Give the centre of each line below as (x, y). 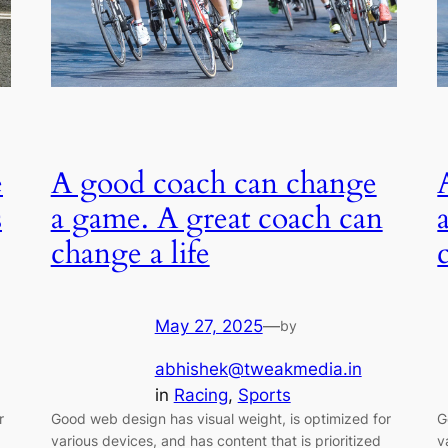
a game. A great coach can (216, 219)
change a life (130, 254)
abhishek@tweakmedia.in (258, 369)
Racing (200, 395)
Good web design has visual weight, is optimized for (220, 419)
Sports (264, 395)
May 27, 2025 (208, 326)
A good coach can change (213, 184)
